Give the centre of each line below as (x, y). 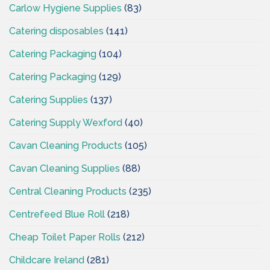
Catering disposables (56, 31)
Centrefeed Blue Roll (57, 214)
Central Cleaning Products (68, 191)
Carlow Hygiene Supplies (65, 8)
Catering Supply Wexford (66, 122)
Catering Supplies (49, 99)
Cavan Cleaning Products (66, 145)
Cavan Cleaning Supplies (64, 168)
